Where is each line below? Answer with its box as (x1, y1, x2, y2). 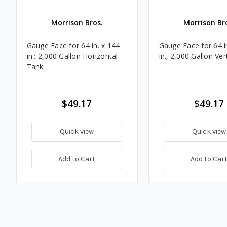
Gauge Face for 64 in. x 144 (26, 40, 120, 50)
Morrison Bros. (51, 17, 103, 27)
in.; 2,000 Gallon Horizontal (26, 51, 118, 61)
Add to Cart (58, 154, 95, 163)
